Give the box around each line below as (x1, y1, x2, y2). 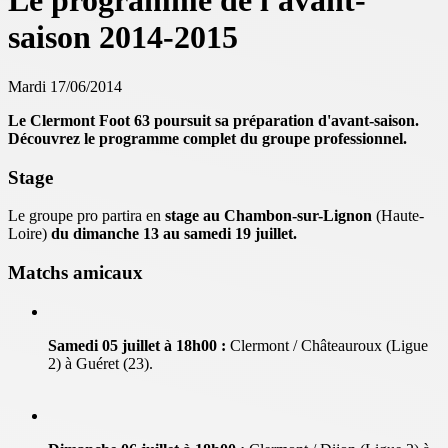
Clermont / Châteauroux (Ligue (226, 336, 428, 354)
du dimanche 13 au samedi (51, 225, 231, 243)
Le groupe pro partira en (8, 207, 165, 225)
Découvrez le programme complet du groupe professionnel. (8, 129, 407, 147)
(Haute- (372, 207, 424, 225)
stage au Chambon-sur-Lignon (165, 207, 372, 225)
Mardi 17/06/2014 (8, 77, 122, 95)
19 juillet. (235, 225, 297, 243)
